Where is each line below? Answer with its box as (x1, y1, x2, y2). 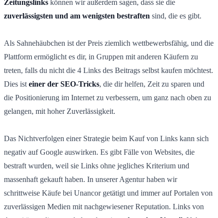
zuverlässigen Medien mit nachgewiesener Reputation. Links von (4, 202, 204, 211)
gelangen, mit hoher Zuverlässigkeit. (4, 107, 115, 115)
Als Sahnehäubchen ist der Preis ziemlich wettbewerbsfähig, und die (4, 38, 214, 47)
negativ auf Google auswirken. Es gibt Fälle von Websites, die (4, 147, 195, 156)
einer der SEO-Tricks (29, 79, 99, 88)
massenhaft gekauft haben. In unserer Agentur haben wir (4, 175, 177, 183)
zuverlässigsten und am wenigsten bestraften (4, 11, 150, 20)
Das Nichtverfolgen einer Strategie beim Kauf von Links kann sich (4, 134, 209, 143)
